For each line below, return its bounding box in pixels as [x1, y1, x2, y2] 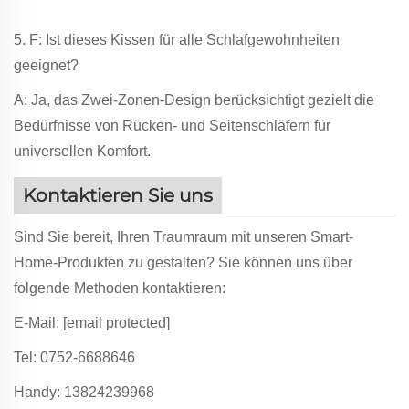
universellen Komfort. [14, 142, 151, 159]
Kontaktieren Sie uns [23, 184, 213, 206]
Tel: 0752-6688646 [14, 349, 135, 365]
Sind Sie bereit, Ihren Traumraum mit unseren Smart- [14, 228, 353, 245]
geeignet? [14, 57, 79, 73]
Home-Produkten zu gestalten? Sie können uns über [14, 254, 352, 270]
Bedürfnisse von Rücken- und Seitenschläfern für [14, 117, 330, 133]
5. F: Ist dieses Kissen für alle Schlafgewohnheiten [14, 31, 340, 47]
